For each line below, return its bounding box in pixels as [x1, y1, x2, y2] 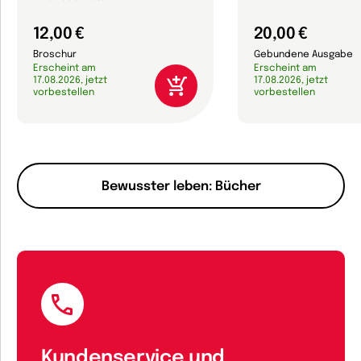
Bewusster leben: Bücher [101, 179, 261, 193]
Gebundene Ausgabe [254, 50, 353, 60]
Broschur [33, 50, 77, 60]
